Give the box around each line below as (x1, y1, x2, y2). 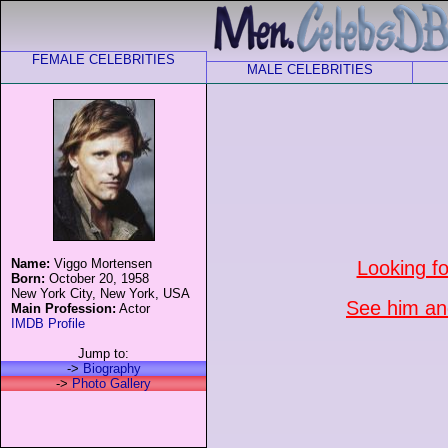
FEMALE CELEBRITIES (32, 52, 175, 67)
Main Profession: (11, 301, 116, 316)
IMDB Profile (11, 316, 85, 331)
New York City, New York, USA (11, 286, 190, 301)
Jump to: (78, 346, 129, 361)
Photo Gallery (72, 376, 151, 391)
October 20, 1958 (45, 271, 149, 286)
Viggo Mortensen (50, 256, 152, 271)
